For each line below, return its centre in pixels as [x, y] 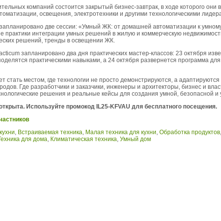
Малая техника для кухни [121, 132]
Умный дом [135, 139]
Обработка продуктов [190, 132]
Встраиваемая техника [50, 132]
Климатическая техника [84, 139]
